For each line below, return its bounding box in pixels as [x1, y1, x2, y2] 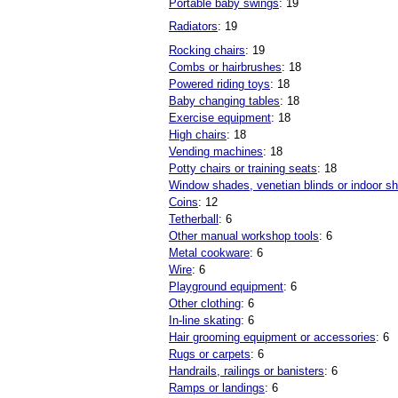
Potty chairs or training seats [169, 162, 317, 176]
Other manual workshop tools [169, 229, 319, 243]
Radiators [169, 20, 218, 34]
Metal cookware [169, 246, 250, 260]
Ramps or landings [169, 381, 265, 395]
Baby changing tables [169, 94, 280, 108]
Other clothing [169, 297, 241, 311]
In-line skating [169, 314, 241, 328]
